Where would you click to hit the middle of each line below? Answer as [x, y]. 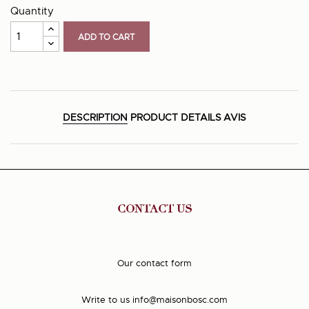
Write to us [106, 300]
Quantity [32, 11]
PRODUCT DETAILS [176, 118]
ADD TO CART [107, 37]
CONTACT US [154, 209]
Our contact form [154, 263]
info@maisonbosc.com [180, 300]
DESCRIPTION [96, 118]
